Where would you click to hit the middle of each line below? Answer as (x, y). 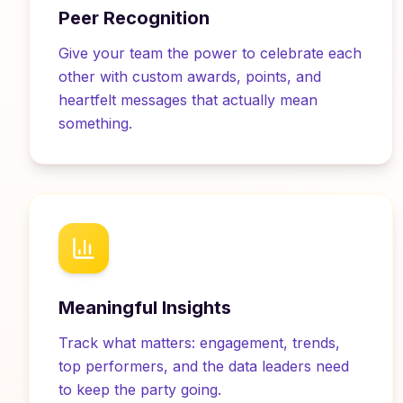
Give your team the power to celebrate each (210, 53)
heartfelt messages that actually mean (188, 100)
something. (95, 123)
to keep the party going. (140, 390)
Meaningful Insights (145, 308)
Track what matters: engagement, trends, (199, 343)
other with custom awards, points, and (190, 76)
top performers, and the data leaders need (204, 366)
